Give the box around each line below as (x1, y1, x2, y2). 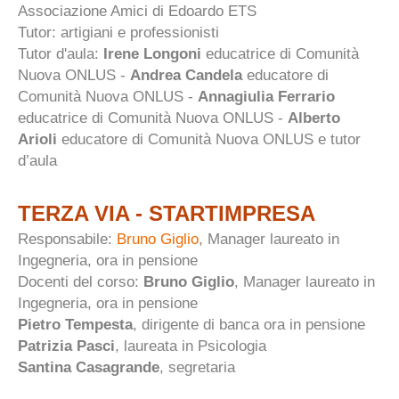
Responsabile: (18, 230, 117, 248)
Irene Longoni (103, 45, 206, 62)
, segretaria (159, 358, 240, 376)
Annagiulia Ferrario (198, 87, 335, 105)
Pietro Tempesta (18, 315, 133, 333)
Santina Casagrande (18, 358, 159, 376)
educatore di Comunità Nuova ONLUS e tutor (57, 130, 361, 148)
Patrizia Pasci (18, 337, 115, 354)
